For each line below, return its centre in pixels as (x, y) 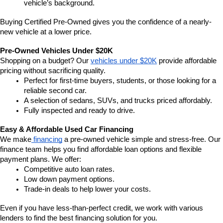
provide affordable (187, 61)
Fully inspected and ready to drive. (79, 111)
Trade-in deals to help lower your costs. (87, 189)
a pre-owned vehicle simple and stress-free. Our (141, 140)
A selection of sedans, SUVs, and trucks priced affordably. (118, 101)
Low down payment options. (69, 179)
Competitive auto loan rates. (69, 169)
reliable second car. (55, 91)
